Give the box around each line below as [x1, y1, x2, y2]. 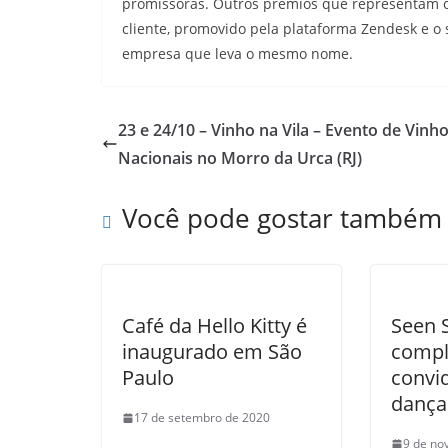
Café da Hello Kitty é [122, 312, 307, 339]
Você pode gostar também [122, 200, 442, 236]
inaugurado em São [122, 338, 302, 365]
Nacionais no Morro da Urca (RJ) [118, 147, 362, 169]
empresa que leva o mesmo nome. [122, 44, 353, 63]
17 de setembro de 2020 [134, 409, 270, 426]
